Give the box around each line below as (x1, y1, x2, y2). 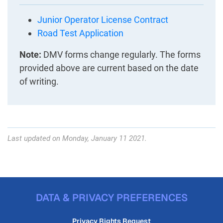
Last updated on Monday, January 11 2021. (7, 133, 147, 143)
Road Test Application (37, 28, 123, 39)
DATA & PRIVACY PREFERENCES (35, 191, 188, 204)
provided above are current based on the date (19, 63, 199, 74)
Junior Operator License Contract (37, 14, 168, 25)
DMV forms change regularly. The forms (41, 49, 201, 60)
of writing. (19, 76, 59, 87)
